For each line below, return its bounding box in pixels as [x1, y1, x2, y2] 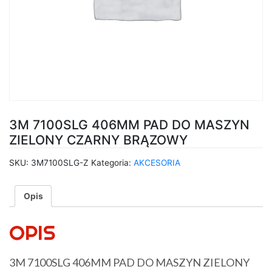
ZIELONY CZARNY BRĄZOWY [9, 132, 188, 148]
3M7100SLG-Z [31, 157, 89, 168]
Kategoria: [91, 157, 134, 168]
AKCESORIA [134, 157, 180, 168]
